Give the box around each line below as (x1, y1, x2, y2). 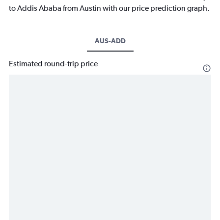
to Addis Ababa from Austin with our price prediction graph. (9, 3, 210, 13)
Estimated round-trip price (9, 59, 98, 69)
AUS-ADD (94, 37, 126, 45)
